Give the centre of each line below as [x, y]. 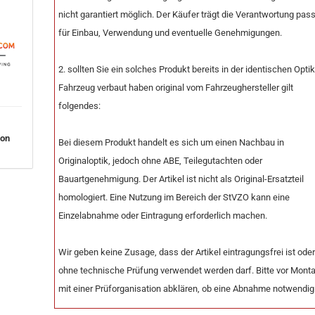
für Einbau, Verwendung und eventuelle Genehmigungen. [171, 33]
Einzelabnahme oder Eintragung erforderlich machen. [163, 216]
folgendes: [80, 106]
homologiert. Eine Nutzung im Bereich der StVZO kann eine [174, 197]
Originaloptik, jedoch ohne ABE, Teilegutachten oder [161, 161]
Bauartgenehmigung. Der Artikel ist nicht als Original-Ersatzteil [181, 179]
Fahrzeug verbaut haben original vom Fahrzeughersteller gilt [176, 88]
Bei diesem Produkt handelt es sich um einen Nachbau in [172, 142]
